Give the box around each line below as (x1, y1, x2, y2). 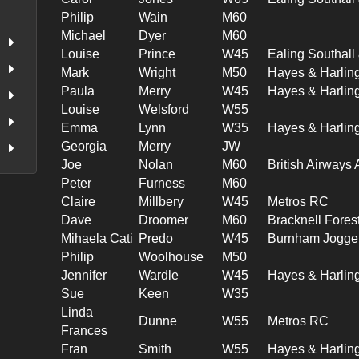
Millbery (139, 194, 184, 208)
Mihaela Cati (61, 231, 134, 245)
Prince (139, 46, 176, 61)
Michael (61, 28, 107, 42)
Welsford (139, 102, 190, 116)
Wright (139, 65, 176, 79)
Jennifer (61, 268, 107, 282)
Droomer (139, 212, 189, 227)
